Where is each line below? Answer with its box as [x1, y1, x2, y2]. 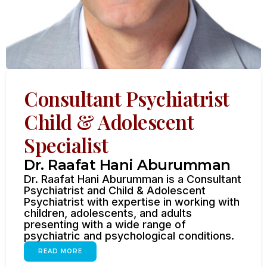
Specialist [24, 131, 108, 158]
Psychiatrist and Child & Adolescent [24, 184, 206, 197]
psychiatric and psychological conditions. [24, 229, 234, 242]
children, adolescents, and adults [24, 206, 192, 219]
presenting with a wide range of [24, 218, 186, 231]
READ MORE [38, 247, 82, 255]
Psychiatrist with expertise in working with [24, 195, 240, 208]
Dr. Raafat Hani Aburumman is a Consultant [24, 172, 241, 185]
